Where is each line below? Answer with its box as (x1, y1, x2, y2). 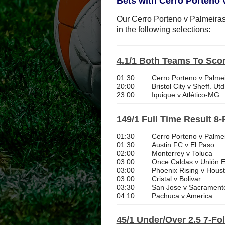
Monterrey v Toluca (151, 149, 212, 158)
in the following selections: (116, 25, 210, 34)
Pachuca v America (151, 192, 212, 200)
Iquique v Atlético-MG (151, 91, 219, 99)
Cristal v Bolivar (151, 175, 201, 183)
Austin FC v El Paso (151, 141, 214, 149)
